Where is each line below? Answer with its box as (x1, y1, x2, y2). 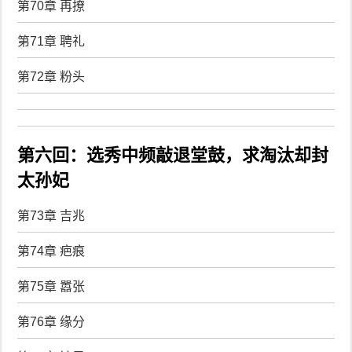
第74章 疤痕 (17, 244, 86, 258)
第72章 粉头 (17, 69, 86, 83)
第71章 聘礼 (17, 34, 86, 48)
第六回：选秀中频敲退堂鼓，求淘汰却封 (17, 145, 329, 165)
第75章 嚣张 (17, 280, 86, 293)
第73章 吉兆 (17, 209, 86, 222)
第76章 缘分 (17, 315, 86, 328)
